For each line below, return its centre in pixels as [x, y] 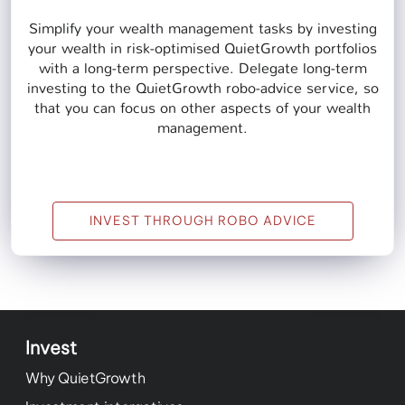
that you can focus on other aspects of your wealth [202, 108]
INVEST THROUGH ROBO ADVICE [202, 221]
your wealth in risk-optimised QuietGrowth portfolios [202, 49]
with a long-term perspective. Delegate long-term [202, 69]
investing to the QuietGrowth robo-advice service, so [202, 89]
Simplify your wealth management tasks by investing [202, 29]
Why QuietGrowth [85, 378]
